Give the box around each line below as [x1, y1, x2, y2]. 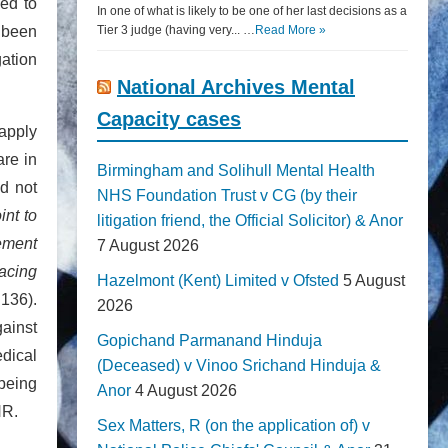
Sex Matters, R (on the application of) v [97, 417, 370, 434]
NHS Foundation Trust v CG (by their [97, 187, 357, 204]
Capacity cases [97, 108, 241, 130]
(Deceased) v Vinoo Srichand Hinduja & [97, 357, 381, 374]
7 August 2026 [97, 237, 199, 254]
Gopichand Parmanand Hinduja [97, 332, 322, 349]
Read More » [255, 23, 326, 37]
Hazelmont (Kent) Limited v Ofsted [97, 272, 339, 289]
